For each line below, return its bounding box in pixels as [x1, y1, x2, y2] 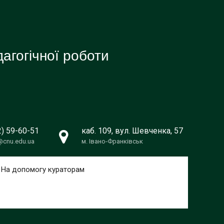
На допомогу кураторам [1, 165, 84, 174]
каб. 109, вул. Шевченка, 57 [81, 126, 183, 135]
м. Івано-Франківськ [81, 137, 143, 145]
